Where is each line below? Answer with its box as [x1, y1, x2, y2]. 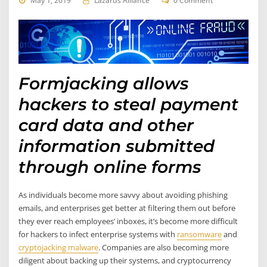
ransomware [177, 229, 222, 240]
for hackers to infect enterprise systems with [18, 229, 178, 240]
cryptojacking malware [18, 242, 99, 253]
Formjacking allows [18, 73, 189, 94]
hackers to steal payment [18, 94, 239, 115]
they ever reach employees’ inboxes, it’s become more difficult [18, 216, 238, 227]
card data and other [18, 115, 194, 136]
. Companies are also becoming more [98, 242, 229, 253]
